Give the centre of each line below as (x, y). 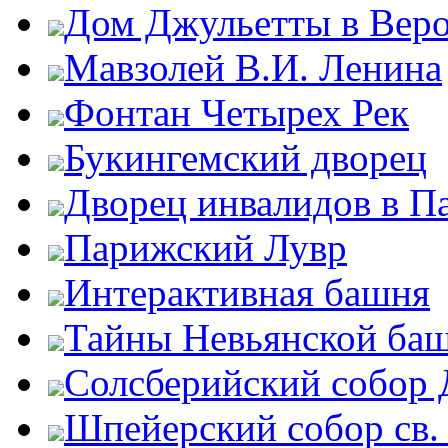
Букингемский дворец (245, 157)
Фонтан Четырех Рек (236, 112)
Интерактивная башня (247, 292)
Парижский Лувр (205, 247)
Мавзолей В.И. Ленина (253, 67)
